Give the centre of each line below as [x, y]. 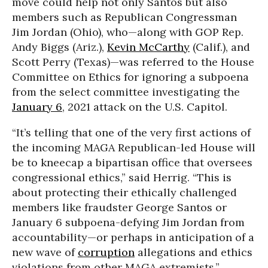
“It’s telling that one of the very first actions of [131, 132]
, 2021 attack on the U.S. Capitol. [145, 106]
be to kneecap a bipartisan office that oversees [132, 162]
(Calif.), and [220, 47]
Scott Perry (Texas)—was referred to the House [133, 62]
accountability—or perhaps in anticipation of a [133, 237]
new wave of [45, 252]
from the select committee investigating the [126, 92]
